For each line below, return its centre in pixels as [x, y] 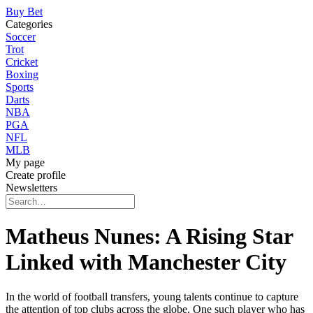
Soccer [21, 37]
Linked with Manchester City [146, 262]
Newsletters [31, 188]
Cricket [22, 62]
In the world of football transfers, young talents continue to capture [152, 296]
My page [25, 162]
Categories [29, 24]
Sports [20, 87]
